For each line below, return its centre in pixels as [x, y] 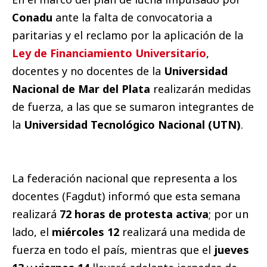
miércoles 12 [87, 232]
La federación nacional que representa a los [125, 178]
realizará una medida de [184, 232]
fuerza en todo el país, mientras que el [111, 250]
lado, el [32, 232]
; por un [229, 214]
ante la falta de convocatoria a [134, 17]
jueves [230, 250]
